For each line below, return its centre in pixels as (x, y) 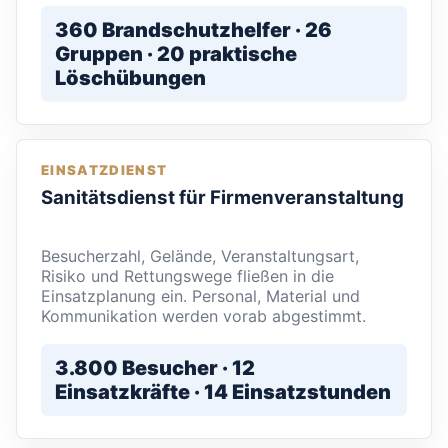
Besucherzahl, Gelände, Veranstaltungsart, (200, 256)
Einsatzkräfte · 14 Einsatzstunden (223, 392)
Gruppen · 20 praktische (176, 54)
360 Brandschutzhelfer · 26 (193, 30)
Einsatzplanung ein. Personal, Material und (200, 296)
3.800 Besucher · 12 (155, 368)
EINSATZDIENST (104, 170)
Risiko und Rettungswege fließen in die (187, 276)
